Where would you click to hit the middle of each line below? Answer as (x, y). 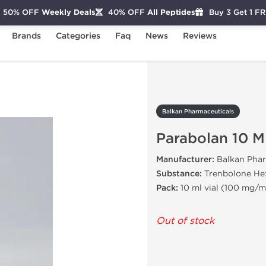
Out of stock (185, 221)
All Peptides (170, 12)
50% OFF (21, 12)
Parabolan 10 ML (45, 49)
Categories (78, 36)
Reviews (200, 36)
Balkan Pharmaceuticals (198, 112)
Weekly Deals (67, 12)
